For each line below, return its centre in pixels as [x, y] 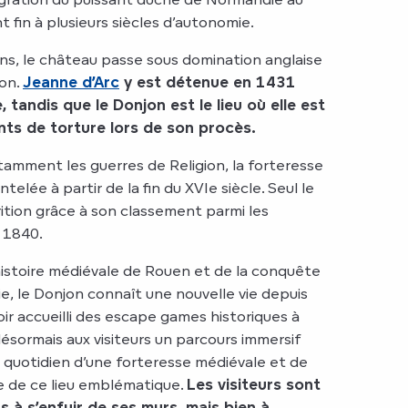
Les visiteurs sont [254, 384]
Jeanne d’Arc [71, 82]
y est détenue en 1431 [208, 82]
